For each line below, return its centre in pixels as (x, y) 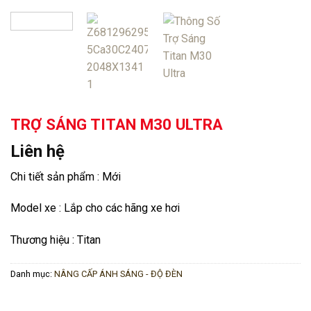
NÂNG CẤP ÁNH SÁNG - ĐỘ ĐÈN (118, 274)
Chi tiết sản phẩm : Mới (66, 176)
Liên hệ (37, 151)
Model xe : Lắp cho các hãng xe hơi (95, 208)
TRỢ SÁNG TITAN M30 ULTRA (117, 124)
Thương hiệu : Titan (56, 240)
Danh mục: (32, 274)
